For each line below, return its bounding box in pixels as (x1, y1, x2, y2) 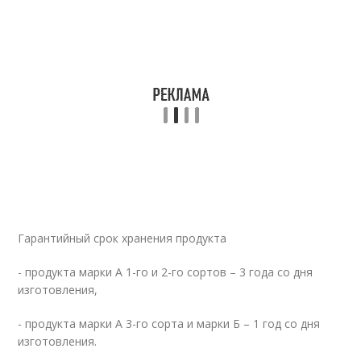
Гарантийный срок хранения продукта (18, 230, 227, 246)
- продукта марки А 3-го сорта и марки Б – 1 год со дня (18, 316, 321, 331)
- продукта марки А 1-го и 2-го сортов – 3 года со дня (18, 264, 313, 280)
